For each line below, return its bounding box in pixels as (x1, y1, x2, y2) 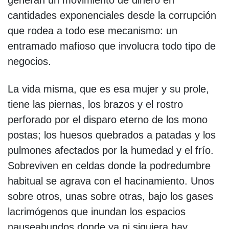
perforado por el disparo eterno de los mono (8, 113, 208, 125)
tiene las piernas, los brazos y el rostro (8, 98, 183, 110)
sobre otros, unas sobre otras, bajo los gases (8, 190, 213, 202)
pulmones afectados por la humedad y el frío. (8, 144, 214, 156)
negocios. (8, 55, 51, 67)
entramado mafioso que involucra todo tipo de (8, 40, 216, 52)
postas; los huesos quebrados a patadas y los (8, 129, 216, 141)
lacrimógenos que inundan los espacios (8, 205, 186, 217)
